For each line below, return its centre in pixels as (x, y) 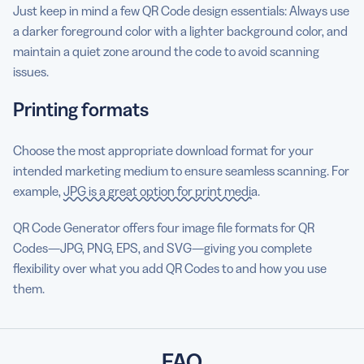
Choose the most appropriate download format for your (163, 150)
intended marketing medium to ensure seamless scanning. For (181, 171)
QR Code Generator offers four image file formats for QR (164, 227)
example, (38, 191)
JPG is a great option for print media (160, 191)
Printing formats (81, 109)
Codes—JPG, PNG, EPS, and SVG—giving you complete (162, 248)
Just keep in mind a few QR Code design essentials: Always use (181, 11)
